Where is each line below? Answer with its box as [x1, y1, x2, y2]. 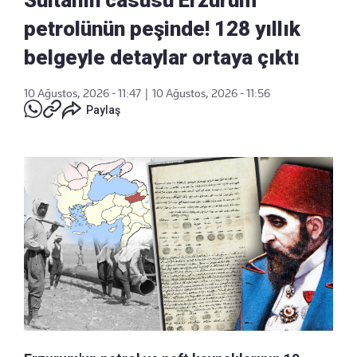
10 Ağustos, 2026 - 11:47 [24, 86, 141, 100]
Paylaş [86, 103, 120, 116]
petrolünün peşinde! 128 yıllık [24, 16, 300, 41]
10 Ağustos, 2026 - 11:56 [152, 86, 270, 100]
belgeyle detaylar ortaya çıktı [24, 45, 300, 69]
